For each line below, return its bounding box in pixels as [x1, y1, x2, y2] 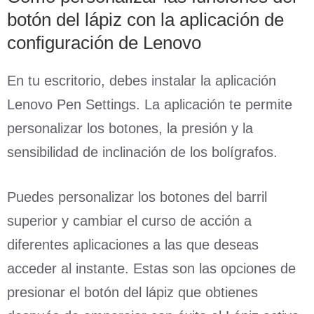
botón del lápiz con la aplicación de [7, 8, 284, 30]
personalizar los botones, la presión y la [7, 120, 253, 136]
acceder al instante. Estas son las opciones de [7, 260, 296, 276]
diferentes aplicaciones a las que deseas [7, 236, 259, 252]
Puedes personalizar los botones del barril [7, 189, 267, 205]
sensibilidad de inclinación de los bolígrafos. [7, 144, 278, 160]
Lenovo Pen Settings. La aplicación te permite [7, 96, 292, 112]
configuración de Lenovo [7, 32, 201, 53]
